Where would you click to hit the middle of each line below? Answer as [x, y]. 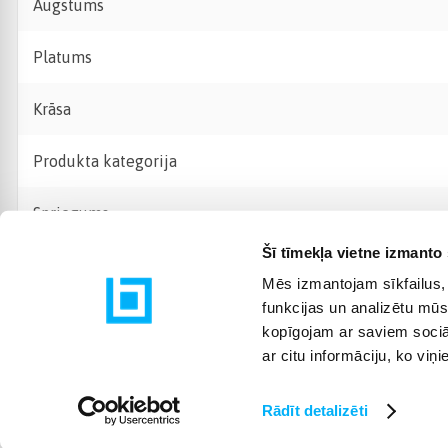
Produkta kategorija [105, 161]
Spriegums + [77, 213]
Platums [62, 57]
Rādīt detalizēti [315, 410]
